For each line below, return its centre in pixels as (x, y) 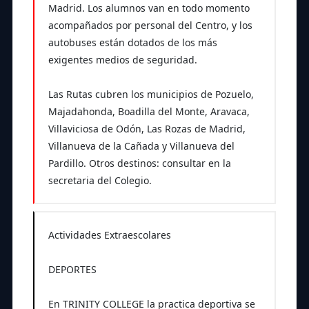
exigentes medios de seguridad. (122, 60)
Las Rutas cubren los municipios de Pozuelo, (151, 94)
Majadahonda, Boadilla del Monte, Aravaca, (149, 111)
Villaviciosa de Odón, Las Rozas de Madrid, (147, 129)
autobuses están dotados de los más (132, 42)
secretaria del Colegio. (100, 180)
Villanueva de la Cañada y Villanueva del (141, 146)
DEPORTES (72, 269)
